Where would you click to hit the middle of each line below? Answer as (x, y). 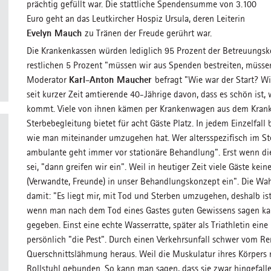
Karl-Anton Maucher (112, 80)
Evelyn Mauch (56, 33)
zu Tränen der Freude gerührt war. (148, 33)
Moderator (48, 80)
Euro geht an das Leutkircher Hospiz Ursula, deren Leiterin (136, 18)
